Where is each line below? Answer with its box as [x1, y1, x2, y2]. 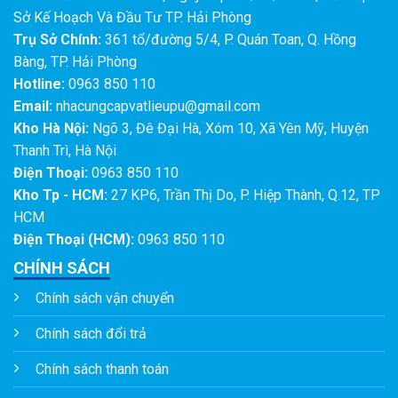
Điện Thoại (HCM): [13, 230, 134, 248]
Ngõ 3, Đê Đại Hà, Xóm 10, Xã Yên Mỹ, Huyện [89, 119, 369, 137]
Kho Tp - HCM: [13, 186, 107, 203]
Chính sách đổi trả [36, 324, 147, 342]
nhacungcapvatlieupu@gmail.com [52, 97, 260, 115]
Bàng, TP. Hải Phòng [13, 52, 137, 70]
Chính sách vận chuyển [36, 289, 174, 306]
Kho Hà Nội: [13, 119, 89, 137]
